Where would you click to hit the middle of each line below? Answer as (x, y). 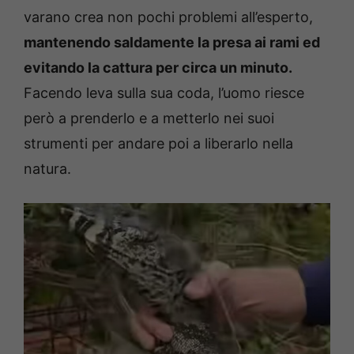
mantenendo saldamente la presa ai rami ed (172, 42)
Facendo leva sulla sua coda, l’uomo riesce (164, 92)
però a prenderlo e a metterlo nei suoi (149, 118)
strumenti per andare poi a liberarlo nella (158, 143)
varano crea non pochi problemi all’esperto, (168, 17)
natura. (47, 168)
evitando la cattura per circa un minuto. (158, 67)
